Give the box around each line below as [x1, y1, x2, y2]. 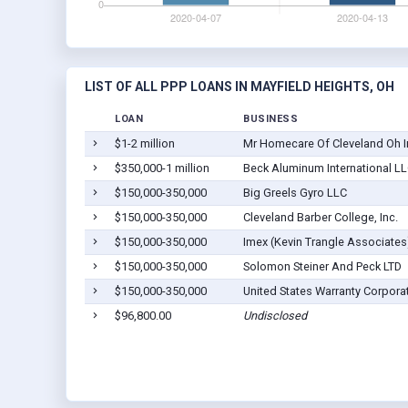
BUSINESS [243, 113, 298, 126]
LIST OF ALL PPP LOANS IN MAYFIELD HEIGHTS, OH [85, 79, 394, 95]
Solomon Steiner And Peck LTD [242, 260, 402, 274]
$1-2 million [114, 137, 175, 151]
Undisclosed [242, 309, 307, 323]
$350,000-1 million [114, 161, 209, 176]
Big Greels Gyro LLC [242, 186, 347, 200]
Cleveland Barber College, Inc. [242, 210, 398, 225]
